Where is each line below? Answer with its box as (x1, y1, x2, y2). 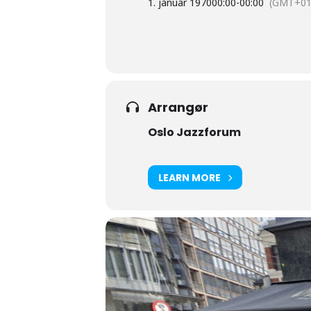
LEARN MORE (158, 170, 221, 185)
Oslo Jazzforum (148, 124, 241, 140)
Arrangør (148, 99, 208, 116)
